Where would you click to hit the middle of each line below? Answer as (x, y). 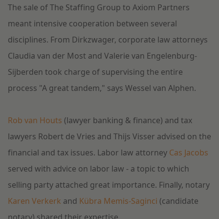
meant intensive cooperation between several (92, 24)
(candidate (178, 201)
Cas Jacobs (189, 153)
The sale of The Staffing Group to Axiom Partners (99, 8)
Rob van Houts (35, 120)
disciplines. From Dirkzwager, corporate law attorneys (108, 40)
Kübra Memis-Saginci (118, 201)
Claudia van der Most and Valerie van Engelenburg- (102, 56)
